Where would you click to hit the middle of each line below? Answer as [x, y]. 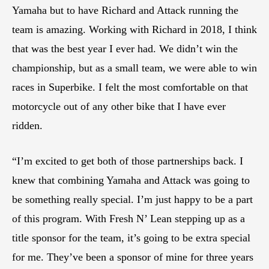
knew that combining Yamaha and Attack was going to [131, 180]
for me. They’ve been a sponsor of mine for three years [133, 257]
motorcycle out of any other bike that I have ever [119, 106]
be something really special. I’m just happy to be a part [132, 199]
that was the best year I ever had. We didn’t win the [125, 48]
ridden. [27, 125]
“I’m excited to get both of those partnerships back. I [128, 161]
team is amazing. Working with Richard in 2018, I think [134, 29]
